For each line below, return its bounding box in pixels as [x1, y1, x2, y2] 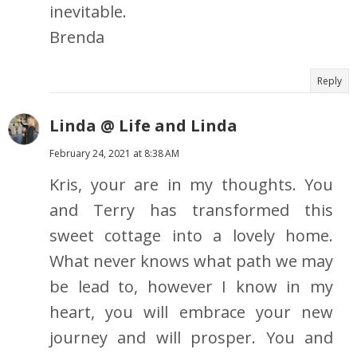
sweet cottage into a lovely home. [49, 225, 333, 247]
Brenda [49, 26, 104, 49]
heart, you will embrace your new [49, 301, 333, 324]
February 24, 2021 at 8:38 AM [49, 147, 179, 161]
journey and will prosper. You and [49, 327, 333, 349]
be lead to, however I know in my [49, 276, 333, 298]
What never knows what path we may [49, 250, 333, 273]
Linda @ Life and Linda [49, 115, 237, 137]
